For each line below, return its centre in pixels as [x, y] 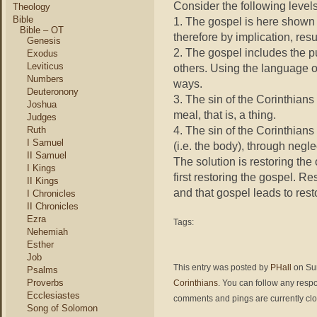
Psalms [42, 270]
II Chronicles [53, 206]
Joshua [42, 104]
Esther [40, 244]
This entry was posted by [222, 267]
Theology [31, 7]
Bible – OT [42, 30]
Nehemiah [47, 232]
